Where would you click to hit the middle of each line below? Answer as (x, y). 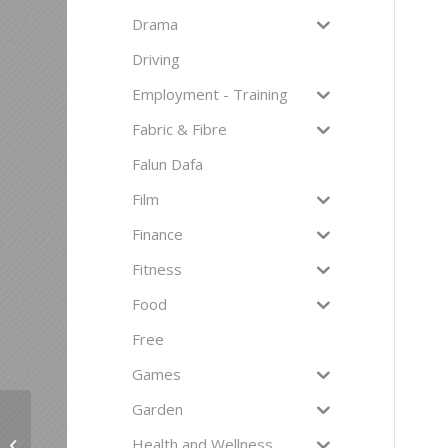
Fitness (157, 269)
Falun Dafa (168, 164)
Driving (156, 59)
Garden (158, 409)
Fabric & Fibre (180, 129)
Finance (158, 234)
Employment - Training (210, 94)
